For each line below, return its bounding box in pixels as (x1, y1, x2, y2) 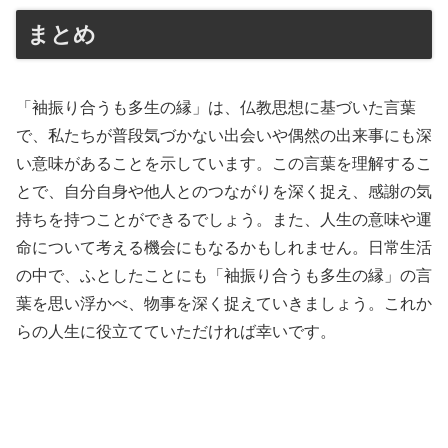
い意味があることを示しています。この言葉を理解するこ (16, 155, 432, 173)
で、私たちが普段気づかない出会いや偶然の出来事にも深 (16, 127, 432, 145)
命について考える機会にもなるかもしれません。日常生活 (16, 239, 432, 257)
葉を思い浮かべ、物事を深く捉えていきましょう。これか (16, 295, 432, 313)
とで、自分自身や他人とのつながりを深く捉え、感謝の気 (16, 183, 432, 201)
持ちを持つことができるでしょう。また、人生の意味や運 (16, 211, 432, 229)
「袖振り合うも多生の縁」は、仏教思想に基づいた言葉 (16, 99, 416, 117)
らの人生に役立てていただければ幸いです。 (16, 323, 336, 341)
